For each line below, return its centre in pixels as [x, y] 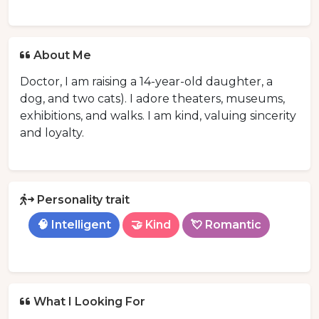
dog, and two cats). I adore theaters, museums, [152, 99]
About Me [62, 56]
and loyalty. [52, 133]
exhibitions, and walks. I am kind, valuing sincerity [158, 116]
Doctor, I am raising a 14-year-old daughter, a [146, 82]
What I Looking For [89, 302]
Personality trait [83, 200]
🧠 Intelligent [74, 225]
